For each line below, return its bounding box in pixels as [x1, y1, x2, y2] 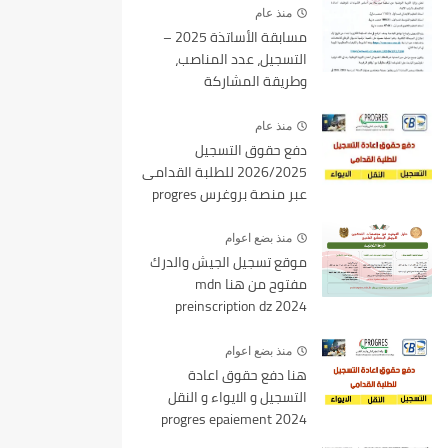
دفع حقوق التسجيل [195, 136, 307, 163]
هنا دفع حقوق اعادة [188, 361, 307, 388]
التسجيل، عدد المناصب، [175, 46, 307, 72]
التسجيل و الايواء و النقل [168, 383, 307, 410]
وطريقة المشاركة [204, 68, 307, 94]
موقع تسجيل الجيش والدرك [150, 249, 307, 276]
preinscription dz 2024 [175, 293, 307, 320]
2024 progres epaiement [161, 405, 272, 432]
